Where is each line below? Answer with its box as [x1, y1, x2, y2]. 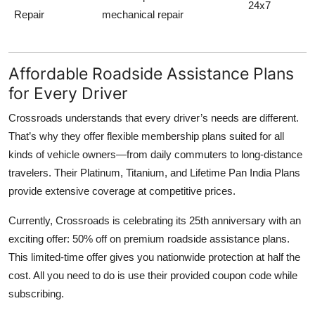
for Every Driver [8, 83, 128, 104]
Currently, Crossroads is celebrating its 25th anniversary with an [8, 214, 301, 227]
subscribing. [8, 288, 64, 300]
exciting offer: [8, 233, 72, 245]
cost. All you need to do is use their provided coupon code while [8, 269, 297, 282]
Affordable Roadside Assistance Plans [8, 63, 294, 84]
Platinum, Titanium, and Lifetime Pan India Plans [80, 167, 300, 179]
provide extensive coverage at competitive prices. [8, 185, 236, 198]
